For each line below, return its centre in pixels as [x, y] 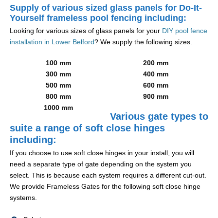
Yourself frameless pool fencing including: [98, 18]
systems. [23, 198]
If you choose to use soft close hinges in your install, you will [102, 153]
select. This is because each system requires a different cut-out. [108, 175]
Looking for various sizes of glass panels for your [86, 31]
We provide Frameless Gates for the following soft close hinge [105, 187]
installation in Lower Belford [52, 42]
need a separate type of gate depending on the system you [101, 164]
